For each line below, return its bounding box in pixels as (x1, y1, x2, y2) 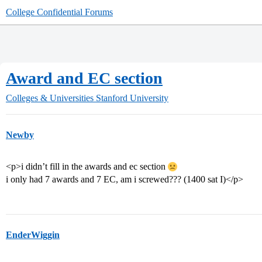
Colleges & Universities (6, 93, 94, 103)
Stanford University (96, 93, 168, 103)
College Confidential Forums (6, 7, 113, 17)
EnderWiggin (6, 230, 60, 240)
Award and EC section (6, 69, 163, 87)
